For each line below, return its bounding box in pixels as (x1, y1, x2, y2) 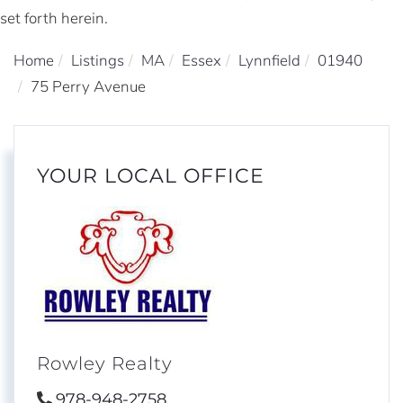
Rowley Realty (37, 352, 173, 374)
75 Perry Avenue (31, 76, 146, 98)
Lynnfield (238, 50, 300, 72)
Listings (71, 50, 124, 72)
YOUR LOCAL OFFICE (37, 164, 264, 189)
